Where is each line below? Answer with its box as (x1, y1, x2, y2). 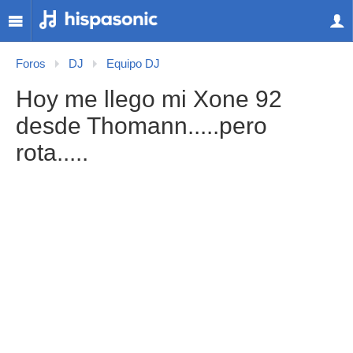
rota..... (16, 139, 88, 165)
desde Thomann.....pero (16, 113, 267, 139)
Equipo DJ (106, 58, 160, 70)
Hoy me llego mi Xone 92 (16, 86, 282, 112)
